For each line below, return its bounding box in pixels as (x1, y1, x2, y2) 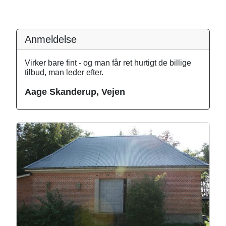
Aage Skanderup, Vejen (25, 87, 125, 97)
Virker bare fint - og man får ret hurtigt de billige (25, 59, 191, 68)
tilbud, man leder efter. (25, 68, 103, 77)
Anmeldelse (25, 34, 77, 45)
